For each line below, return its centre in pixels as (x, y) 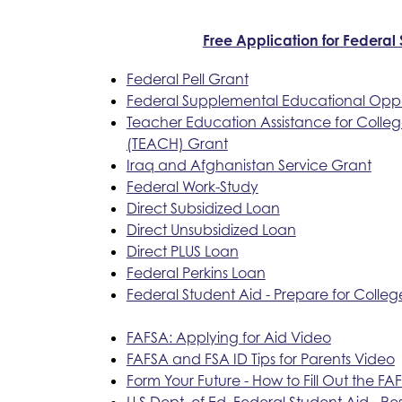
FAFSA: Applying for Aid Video (228, 337)
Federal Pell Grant (187, 79)
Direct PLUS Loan (182, 251)
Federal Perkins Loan (196, 272)
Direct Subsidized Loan (203, 208)
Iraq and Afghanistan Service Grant (249, 165)
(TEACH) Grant (177, 143)
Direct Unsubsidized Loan (211, 229)
